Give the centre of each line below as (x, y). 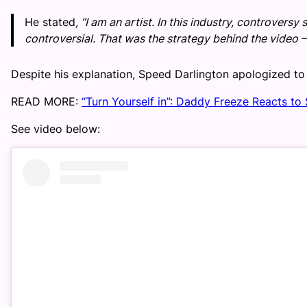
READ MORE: (46, 102)
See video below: (56, 129)
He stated (50, 22)
